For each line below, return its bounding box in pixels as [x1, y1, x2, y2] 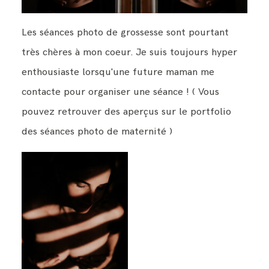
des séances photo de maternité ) [21, 125, 172, 138]
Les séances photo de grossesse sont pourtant [21, 26, 229, 39]
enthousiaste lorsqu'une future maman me [21, 66, 214, 79]
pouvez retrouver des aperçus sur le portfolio [21, 106, 231, 118]
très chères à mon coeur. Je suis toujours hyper [21, 46, 237, 59]
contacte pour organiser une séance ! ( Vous [21, 86, 219, 98]
